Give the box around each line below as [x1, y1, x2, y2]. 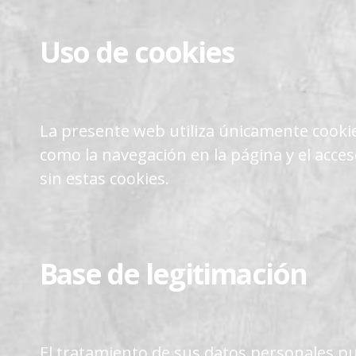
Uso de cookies [40, 33, 234, 71]
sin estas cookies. [40, 168, 169, 189]
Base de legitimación [40, 254, 308, 292]
